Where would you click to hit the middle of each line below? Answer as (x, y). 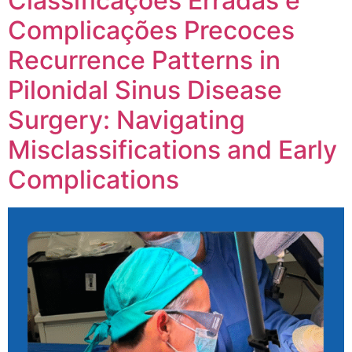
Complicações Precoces (151, 30)
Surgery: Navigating (126, 119)
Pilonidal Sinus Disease (145, 90)
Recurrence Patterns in (144, 60)
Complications (93, 179)
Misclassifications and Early (172, 149)
